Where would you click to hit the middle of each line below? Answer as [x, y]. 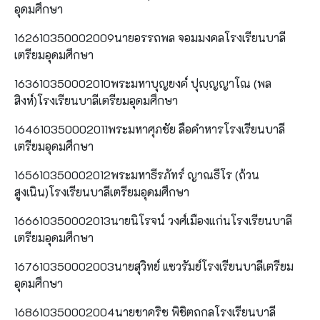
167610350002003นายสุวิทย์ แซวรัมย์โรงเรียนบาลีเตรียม [154, 266]
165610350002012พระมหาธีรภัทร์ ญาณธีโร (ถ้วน [137, 174]
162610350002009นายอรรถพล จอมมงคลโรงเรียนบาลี [150, 37]
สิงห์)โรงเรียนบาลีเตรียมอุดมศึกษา [96, 100]
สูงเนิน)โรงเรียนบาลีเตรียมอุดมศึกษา [102, 191]
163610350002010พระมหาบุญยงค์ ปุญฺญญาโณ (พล [143, 83]
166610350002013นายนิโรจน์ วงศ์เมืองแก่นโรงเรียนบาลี [153, 220]
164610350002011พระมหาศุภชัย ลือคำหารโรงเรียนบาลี [150, 129]
